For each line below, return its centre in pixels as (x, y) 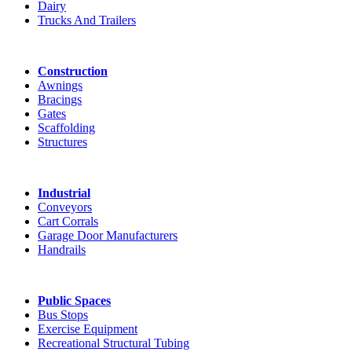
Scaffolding (66, 128)
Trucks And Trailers (87, 20)
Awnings (60, 86)
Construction (73, 71)
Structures (62, 142)
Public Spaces (74, 301)
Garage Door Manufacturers (108, 236)
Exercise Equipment (88, 329)
